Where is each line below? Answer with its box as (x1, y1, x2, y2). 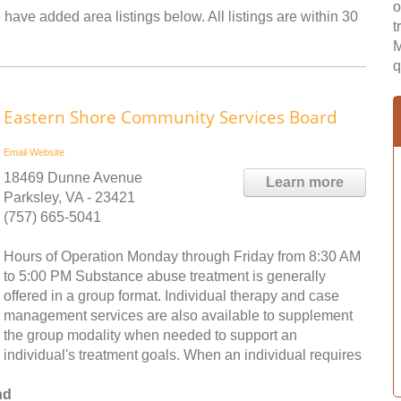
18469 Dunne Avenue (4, 170, 142, 185)
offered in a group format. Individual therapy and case (4, 288, 339, 303)
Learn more (266, 175, 344, 190)
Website (30, 147, 64, 158)
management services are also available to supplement (4, 308, 353, 323)
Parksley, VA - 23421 (4, 190, 135, 205)
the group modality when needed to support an (4, 328, 297, 343)
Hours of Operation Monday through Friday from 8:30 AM (4, 249, 361, 264)
